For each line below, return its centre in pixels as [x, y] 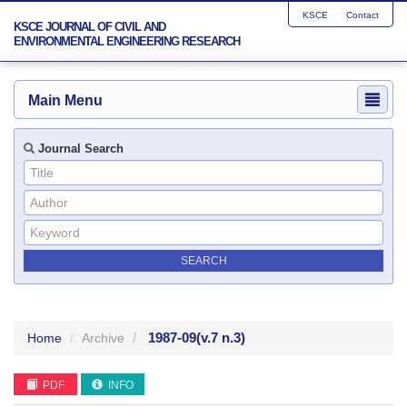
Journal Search [79, 149]
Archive [103, 338]
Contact [362, 15]
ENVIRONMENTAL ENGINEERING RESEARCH [127, 41]
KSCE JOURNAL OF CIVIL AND [89, 27]
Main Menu [65, 100]
